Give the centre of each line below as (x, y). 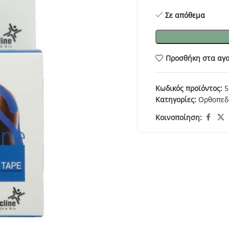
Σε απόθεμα (185, 15)
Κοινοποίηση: (179, 117)
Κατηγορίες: (176, 99)
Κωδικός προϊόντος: (190, 88)
